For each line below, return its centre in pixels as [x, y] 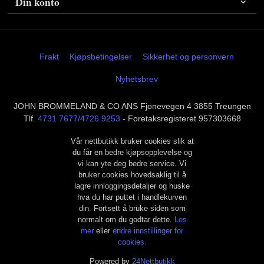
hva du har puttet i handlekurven [132, 197]
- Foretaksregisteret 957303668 [180, 118]
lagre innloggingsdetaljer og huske [132, 186]
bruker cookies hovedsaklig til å [132, 174]
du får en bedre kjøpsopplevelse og [132, 152]
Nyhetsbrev [136, 79]
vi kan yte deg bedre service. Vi [132, 163]
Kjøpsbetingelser [100, 56]
